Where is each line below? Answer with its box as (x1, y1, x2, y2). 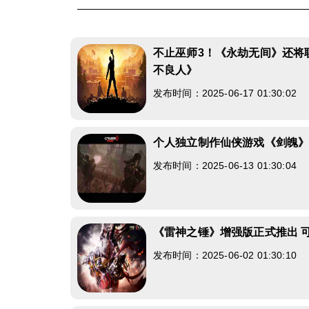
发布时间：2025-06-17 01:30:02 (153, 88, 297, 99)
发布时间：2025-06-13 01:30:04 (153, 160, 297, 171)
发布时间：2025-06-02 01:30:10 (153, 250, 297, 261)
